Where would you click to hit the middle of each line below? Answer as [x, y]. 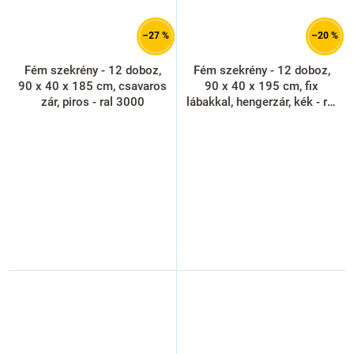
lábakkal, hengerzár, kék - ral [262, 102]
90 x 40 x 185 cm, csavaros [92, 86]
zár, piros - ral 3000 [92, 102]
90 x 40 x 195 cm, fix [262, 86]
